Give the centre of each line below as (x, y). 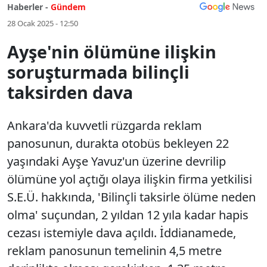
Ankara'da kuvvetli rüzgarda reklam (105, 125)
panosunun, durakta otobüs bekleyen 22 (118, 143)
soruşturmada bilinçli (98, 72)
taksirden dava (70, 92)
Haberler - (28, 7)
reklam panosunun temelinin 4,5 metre (114, 251)
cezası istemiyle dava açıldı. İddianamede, (122, 233)
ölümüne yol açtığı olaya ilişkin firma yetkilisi (130, 179)
